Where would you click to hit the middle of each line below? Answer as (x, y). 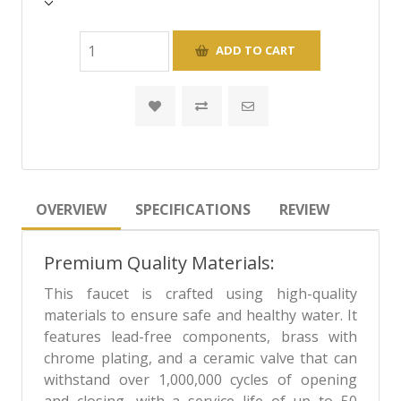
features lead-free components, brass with (200, 336)
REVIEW (304, 209)
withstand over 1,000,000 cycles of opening (200, 379)
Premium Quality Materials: (159, 262)
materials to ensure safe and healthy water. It (200, 315)
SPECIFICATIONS (192, 209)
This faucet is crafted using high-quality (200, 293)
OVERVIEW (71, 209)
